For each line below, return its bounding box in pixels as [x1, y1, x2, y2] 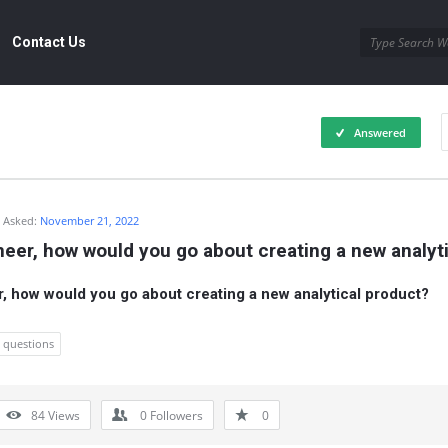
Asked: [3, 213, 37, 228]
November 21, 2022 [40, 213, 139, 228]
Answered [354, 124, 406, 140]
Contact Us [12, 34, 86, 50]
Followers [150, 407, 203, 424]
